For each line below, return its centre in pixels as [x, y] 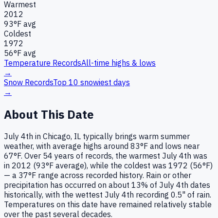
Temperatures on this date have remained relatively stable [108, 205]
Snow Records [28, 82]
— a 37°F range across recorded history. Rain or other [98, 175]
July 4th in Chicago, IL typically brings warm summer [97, 136]
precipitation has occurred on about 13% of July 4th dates [107, 185]
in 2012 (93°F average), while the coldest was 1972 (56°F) [108, 166]
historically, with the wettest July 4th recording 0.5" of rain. [108, 195]
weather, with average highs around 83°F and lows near [102, 146]
